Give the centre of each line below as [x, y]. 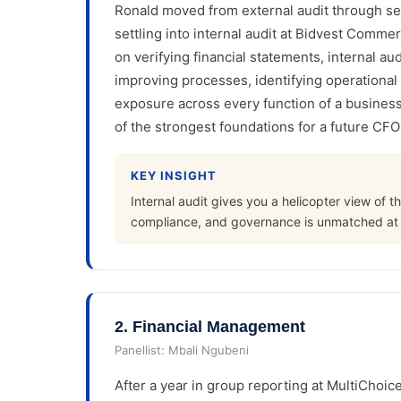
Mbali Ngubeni [209, 350]
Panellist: [141, 350]
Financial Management [219, 326]
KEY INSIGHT [174, 175]
